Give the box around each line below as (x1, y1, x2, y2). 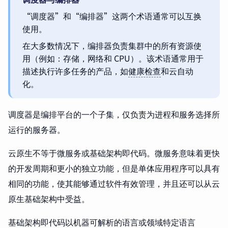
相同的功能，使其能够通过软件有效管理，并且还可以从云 (8, 177, 220, 190)
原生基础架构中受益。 (8, 192, 90, 205)
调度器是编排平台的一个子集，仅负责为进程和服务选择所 (8, 108, 220, 121)
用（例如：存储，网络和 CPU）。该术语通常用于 (22, 52, 204, 65)
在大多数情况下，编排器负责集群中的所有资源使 (22, 39, 202, 52)
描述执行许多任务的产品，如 (22, 65, 128, 77)
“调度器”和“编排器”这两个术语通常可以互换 (22, 10, 202, 22)
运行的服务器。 (8, 123, 65, 136)
